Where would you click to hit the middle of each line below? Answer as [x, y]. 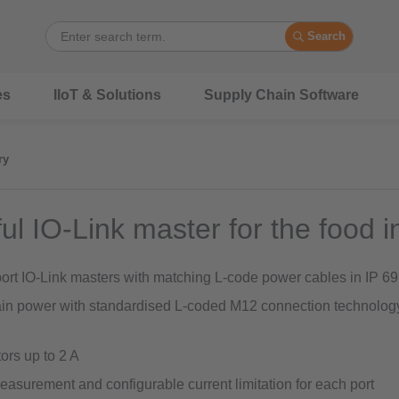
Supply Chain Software [281, 95]
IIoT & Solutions [107, 95]
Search [327, 37]
